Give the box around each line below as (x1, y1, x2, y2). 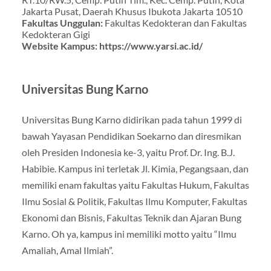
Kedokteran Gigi (21, 28, 90, 41)
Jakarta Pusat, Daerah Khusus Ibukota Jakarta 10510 (21, 5, 243, 18)
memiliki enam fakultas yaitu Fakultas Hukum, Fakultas (21, 179, 249, 191)
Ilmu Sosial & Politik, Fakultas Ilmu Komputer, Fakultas (21, 195, 247, 207)
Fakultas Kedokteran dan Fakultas (104, 17, 247, 29)
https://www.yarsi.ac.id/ (99, 40, 203, 52)
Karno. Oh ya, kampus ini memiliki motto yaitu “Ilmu (21, 228, 237, 240)
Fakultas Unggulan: (21, 17, 105, 29)
